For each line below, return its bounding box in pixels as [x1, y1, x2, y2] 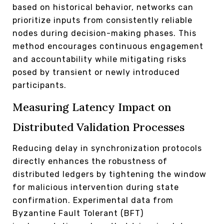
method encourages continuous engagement [12, 41, 203, 51]
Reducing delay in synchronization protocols [12, 143, 202, 153]
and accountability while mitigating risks [12, 54, 186, 64]
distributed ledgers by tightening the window [12, 169, 206, 179]
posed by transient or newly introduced [12, 67, 180, 77]
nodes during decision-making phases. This [12, 28, 196, 38]
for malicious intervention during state [12, 182, 179, 192]
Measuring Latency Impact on [12, 100, 171, 114]
